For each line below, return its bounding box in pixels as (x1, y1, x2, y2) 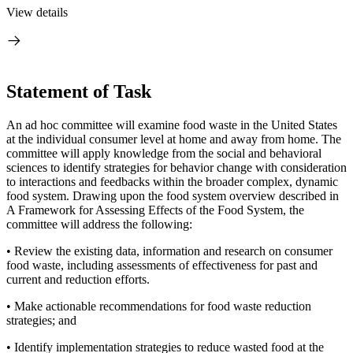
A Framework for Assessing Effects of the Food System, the (6, 203, 304, 217)
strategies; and (6, 313, 76, 327)
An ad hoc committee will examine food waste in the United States (6, 117, 337, 132)
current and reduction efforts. (6, 272, 150, 286)
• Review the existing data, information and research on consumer (6, 243, 333, 258)
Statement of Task (6, 80, 151, 102)
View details (6, 6, 68, 19)
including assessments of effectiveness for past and (67, 258, 318, 272)
